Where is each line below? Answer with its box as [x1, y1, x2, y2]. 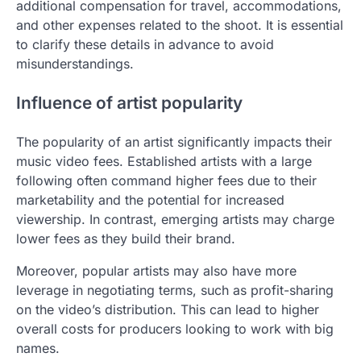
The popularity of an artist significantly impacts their [16, 133, 332, 150]
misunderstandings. [16, 56, 134, 73]
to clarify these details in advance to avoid [16, 36, 274, 53]
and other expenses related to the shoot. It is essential [16, 17, 343, 34]
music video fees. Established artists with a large [16, 152, 312, 169]
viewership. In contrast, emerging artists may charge [16, 210, 334, 227]
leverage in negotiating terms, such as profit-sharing [16, 281, 334, 298]
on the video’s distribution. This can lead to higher [16, 301, 319, 317]
